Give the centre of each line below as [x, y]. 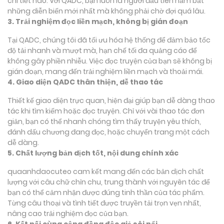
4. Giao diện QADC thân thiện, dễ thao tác [85, 82]
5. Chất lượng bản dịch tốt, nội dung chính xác [93, 153]
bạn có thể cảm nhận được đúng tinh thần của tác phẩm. [106, 192]
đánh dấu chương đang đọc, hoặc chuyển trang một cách [108, 132]
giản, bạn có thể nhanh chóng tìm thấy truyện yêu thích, [104, 121]
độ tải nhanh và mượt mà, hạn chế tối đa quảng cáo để [102, 50]
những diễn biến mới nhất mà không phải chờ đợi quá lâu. [106, 11]
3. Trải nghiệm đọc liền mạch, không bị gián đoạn [98, 21]
